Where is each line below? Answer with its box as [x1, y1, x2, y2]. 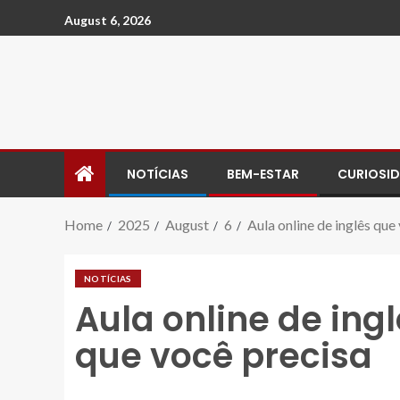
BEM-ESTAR [227, 165, 299, 183]
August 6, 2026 [64, 12, 151, 28]
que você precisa [75, 332, 372, 379]
